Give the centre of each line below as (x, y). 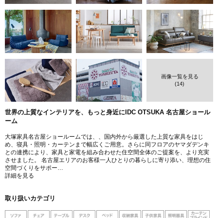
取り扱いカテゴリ (30, 199)
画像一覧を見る (180, 77)
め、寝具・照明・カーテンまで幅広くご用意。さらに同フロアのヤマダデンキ (107, 145)
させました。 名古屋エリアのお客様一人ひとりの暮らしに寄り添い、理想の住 (108, 160)
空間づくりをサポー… (34, 168)
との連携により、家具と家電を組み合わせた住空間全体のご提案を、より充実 (107, 153)
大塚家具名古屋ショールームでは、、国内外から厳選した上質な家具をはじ (104, 137)
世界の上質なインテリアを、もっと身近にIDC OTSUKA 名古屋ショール (108, 112)
